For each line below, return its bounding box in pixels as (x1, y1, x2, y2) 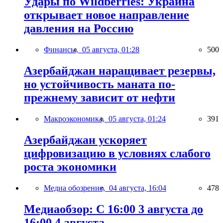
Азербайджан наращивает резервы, (24, 64, 216, 78)
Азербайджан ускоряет (24, 133, 147, 146)
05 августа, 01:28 (82, 45, 139, 54)
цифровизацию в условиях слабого (24, 146, 211, 160)
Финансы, (44, 45, 82, 54)
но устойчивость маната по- (24, 78, 175, 91)
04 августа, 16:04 (109, 183, 166, 192)
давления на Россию (24, 22, 133, 35)
